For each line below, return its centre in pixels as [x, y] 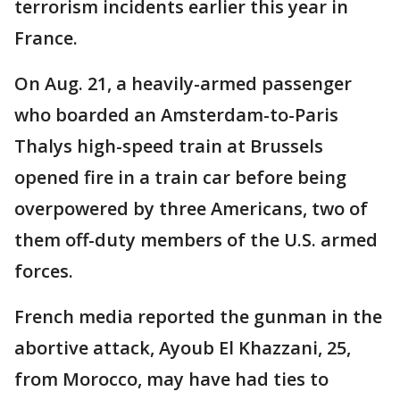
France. [46, 38]
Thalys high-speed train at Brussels [169, 146]
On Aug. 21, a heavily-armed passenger [183, 83]
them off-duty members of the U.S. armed [196, 240]
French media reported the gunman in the [198, 317]
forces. [44, 271]
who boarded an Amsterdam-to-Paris [176, 115]
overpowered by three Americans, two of [191, 208]
